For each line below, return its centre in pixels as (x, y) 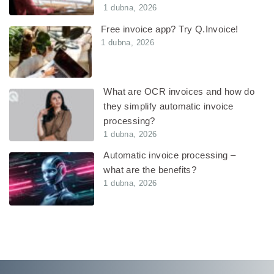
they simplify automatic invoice (168, 106)
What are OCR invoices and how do (179, 91)
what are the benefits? (150, 170)
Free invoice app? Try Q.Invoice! (169, 29)
